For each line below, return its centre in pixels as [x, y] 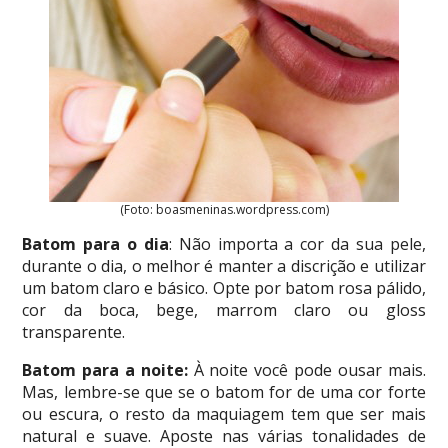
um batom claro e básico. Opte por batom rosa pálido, [224, 288]
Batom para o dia [95, 244]
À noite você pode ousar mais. [306, 370]
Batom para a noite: [105, 370]
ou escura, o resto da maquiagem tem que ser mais [224, 414]
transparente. [74, 332]
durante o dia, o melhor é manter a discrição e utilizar [224, 266]
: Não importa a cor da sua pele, [297, 244]
